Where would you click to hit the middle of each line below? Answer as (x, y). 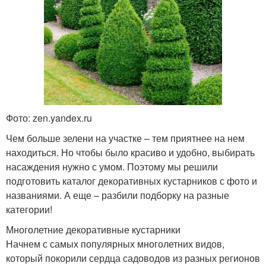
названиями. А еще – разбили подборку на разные (118, 195)
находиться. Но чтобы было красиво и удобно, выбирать (130, 153)
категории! (29, 210)
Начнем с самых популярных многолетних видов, (115, 244)
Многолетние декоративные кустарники (93, 230)
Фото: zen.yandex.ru (49, 118)
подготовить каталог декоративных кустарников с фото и (132, 181)
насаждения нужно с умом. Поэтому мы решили (112, 167)
